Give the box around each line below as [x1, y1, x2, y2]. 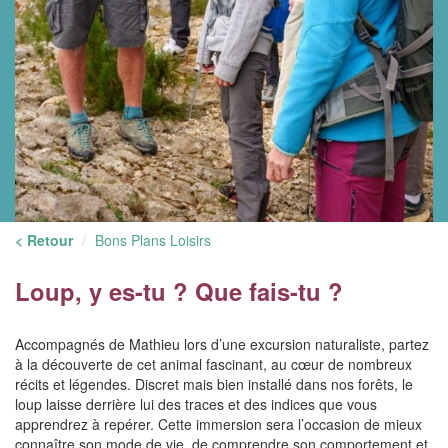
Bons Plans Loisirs [95, 230, 211, 250]
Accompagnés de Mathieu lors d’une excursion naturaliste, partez [15, 334, 429, 354]
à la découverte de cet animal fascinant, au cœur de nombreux [15, 354, 412, 374]
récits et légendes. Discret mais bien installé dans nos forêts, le [15, 374, 413, 394]
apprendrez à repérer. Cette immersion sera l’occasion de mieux [15, 414, 422, 434]
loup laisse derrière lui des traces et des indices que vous [15, 394, 377, 414]
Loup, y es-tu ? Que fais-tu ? [15, 274, 343, 308]
